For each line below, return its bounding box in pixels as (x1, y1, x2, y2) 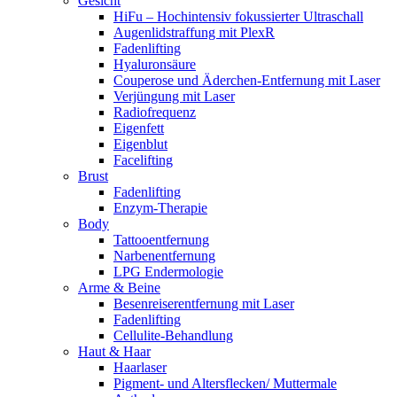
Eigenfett (113, 121, 164, 136)
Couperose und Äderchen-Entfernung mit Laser (113, 73, 380, 88)
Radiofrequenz (113, 105, 196, 120)
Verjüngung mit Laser (113, 89, 235, 104)
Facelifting (113, 152, 173, 167)
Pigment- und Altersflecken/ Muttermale (113, 376, 337, 391)
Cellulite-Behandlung (113, 328, 233, 343)
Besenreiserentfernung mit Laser (113, 296, 294, 311)
